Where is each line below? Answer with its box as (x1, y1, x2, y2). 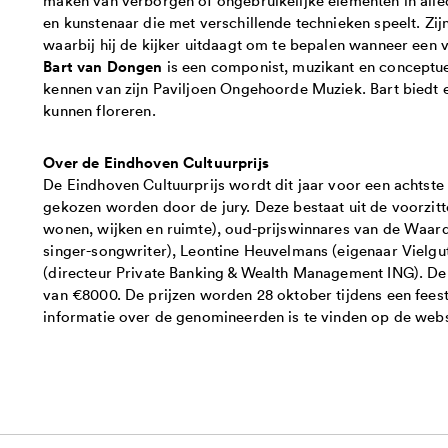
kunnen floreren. (43, 99, 156, 120)
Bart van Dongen (43, 54, 163, 77)
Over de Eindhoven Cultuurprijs (43, 150, 269, 173)
